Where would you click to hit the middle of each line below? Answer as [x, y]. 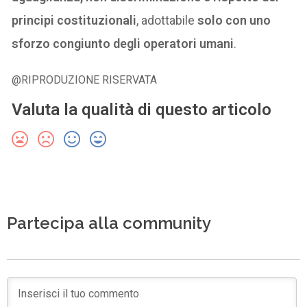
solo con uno [234, 21]
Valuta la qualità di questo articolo [142, 110]
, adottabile [167, 21]
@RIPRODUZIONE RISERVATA [85, 80]
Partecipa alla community [109, 223]
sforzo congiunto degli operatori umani [123, 44]
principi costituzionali [74, 21]
